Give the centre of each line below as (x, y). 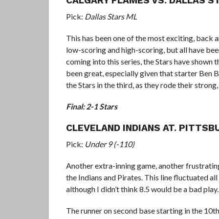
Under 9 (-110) (109, 144)
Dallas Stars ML (110, 16)
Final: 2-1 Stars (91, 106)
